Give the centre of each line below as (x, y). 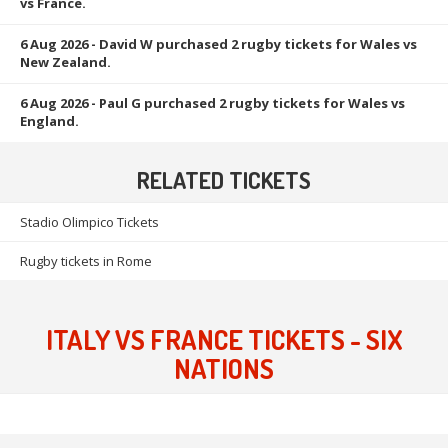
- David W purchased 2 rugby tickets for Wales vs (252, 43)
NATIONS (224, 367)
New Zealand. (65, 61)
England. (49, 120)
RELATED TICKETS (224, 179)
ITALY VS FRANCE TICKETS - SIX (224, 338)
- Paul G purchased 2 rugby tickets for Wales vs (246, 102)
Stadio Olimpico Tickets (89, 221)
